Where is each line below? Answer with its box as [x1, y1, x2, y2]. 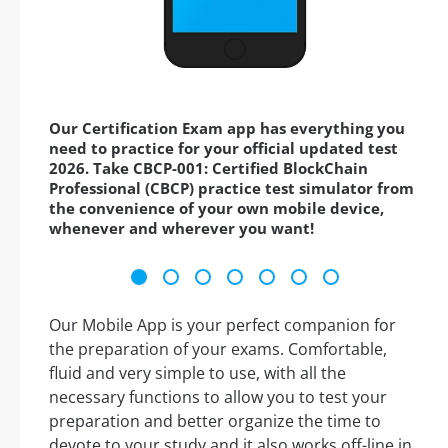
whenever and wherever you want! [49, 218, 314, 239]
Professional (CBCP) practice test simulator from [49, 178, 414, 199]
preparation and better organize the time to [49, 410, 381, 433]
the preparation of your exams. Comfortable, [49, 338, 387, 361]
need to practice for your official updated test [49, 138, 398, 159]
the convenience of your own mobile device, [49, 198, 384, 219]
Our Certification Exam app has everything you [49, 118, 405, 139]
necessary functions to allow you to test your [49, 386, 387, 409]
